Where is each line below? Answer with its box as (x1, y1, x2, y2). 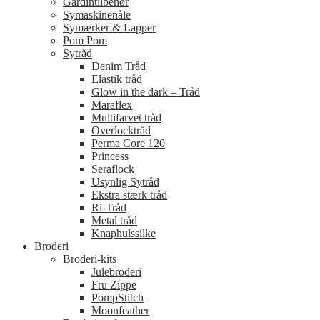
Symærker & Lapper (63, 21, 156, 34)
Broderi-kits (63, 252, 116, 265)
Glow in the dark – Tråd (91, 85, 200, 98)
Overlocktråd (91, 124, 151, 136)
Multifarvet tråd (91, 111, 161, 124)
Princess (91, 149, 129, 162)
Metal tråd (91, 214, 137, 226)
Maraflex (91, 98, 132, 111)
